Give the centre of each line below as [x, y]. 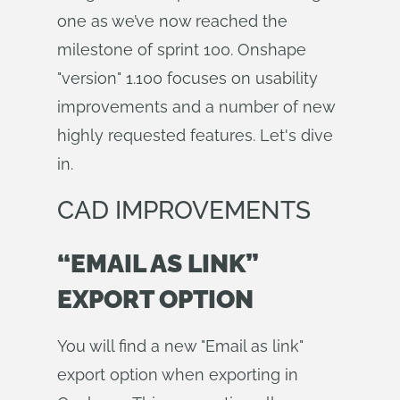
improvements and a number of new [196, 107]
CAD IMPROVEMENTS [184, 210]
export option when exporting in [178, 375]
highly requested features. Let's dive [195, 135]
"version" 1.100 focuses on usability [187, 78]
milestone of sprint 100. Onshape [182, 50]
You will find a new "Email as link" [180, 346]
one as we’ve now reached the [172, 21]
